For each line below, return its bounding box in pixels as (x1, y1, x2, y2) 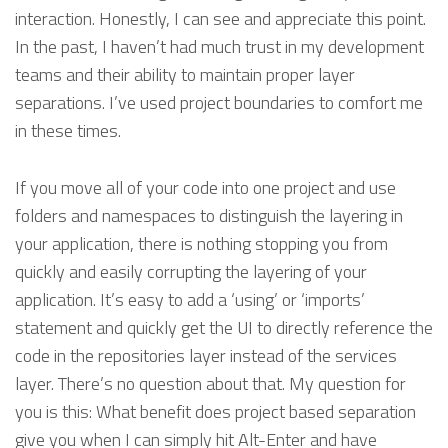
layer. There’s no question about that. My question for (15, 370, 406, 398)
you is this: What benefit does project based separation (15, 398, 416, 426)
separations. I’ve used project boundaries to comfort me (15, 89, 423, 117)
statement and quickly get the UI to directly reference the (15, 314, 433, 342)
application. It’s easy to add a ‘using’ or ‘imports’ (15, 286, 365, 314)
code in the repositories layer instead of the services (15, 342, 397, 370)
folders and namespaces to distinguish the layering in (15, 202, 403, 230)
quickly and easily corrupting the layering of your (15, 258, 367, 286)
